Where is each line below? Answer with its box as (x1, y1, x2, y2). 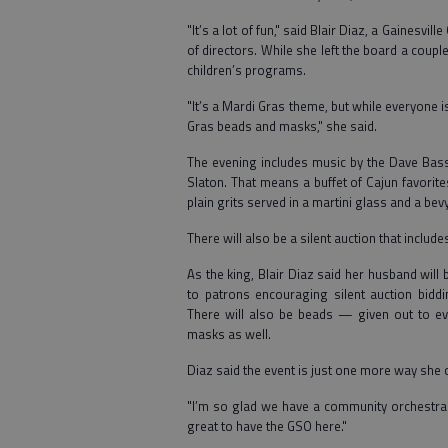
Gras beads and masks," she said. (187, 115, 377, 136)
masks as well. (187, 323, 271, 344)
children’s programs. (187, 59, 306, 80)
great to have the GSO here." (187, 415, 347, 436)
